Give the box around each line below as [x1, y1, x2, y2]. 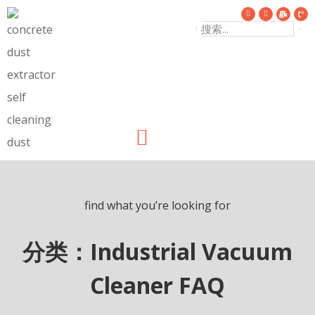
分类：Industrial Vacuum [22, 236, 292, 266]
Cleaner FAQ [90, 270, 225, 300]
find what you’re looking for [84, 198, 231, 213]
